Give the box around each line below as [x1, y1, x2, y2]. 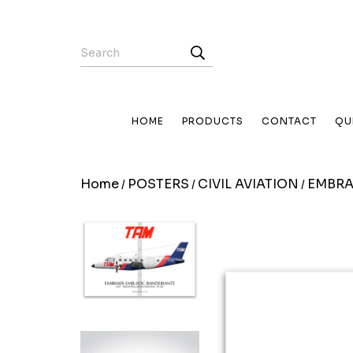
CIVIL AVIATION [198, 176, 299, 192]
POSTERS [128, 176, 189, 192]
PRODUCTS [182, 115, 243, 127]
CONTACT [262, 115, 317, 127]
